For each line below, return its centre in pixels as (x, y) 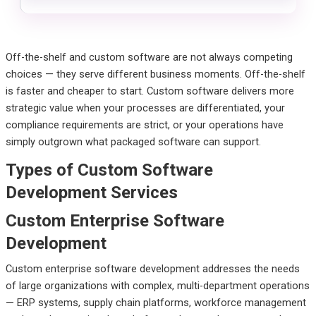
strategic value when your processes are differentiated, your (145, 108)
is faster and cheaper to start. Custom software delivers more (150, 91)
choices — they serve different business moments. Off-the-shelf (155, 74)
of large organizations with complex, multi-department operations (157, 285)
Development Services (91, 192)
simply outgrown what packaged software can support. (133, 141)
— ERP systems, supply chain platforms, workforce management (156, 302)
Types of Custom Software (109, 170)
